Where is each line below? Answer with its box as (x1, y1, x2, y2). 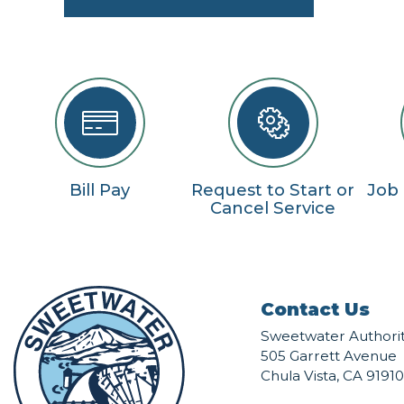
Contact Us (260, 298, 370, 321)
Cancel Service (209, 197, 335, 218)
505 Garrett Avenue (260, 347, 397, 365)
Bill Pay (69, 179, 131, 200)
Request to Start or (190, 179, 354, 200)
